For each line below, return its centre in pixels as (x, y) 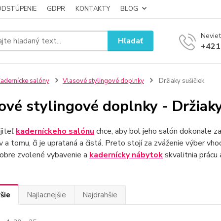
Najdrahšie (100, 195)
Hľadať (131, 41)
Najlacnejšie (46, 195)
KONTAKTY (93, 9)
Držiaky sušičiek (181, 81)
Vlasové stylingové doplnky (103, 81)
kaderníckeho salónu (55, 131)
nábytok (147, 155)
